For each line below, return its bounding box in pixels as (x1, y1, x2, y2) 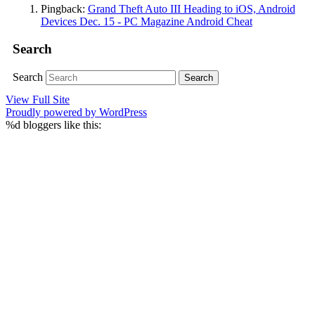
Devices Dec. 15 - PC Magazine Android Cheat (40, 15, 252, 28)
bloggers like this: (20, 119, 101, 131)
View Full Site (6, 94, 70, 106)
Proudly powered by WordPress (6, 106, 147, 119)
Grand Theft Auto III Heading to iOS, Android (87, 3, 295, 15)
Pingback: (40, 3, 88, 15)
